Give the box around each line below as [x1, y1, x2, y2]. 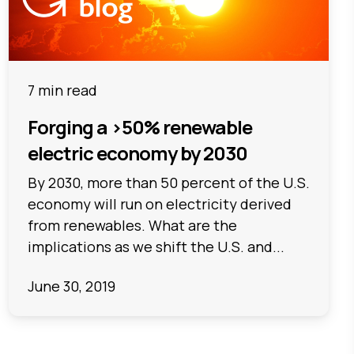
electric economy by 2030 [27, 140, 247, 167]
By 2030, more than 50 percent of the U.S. [27, 173, 310, 193]
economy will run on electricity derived [27, 194, 292, 214]
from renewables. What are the [27, 216, 237, 235]
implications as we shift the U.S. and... [27, 237, 284, 257]
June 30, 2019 [27, 276, 115, 296]
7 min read [27, 81, 97, 100]
